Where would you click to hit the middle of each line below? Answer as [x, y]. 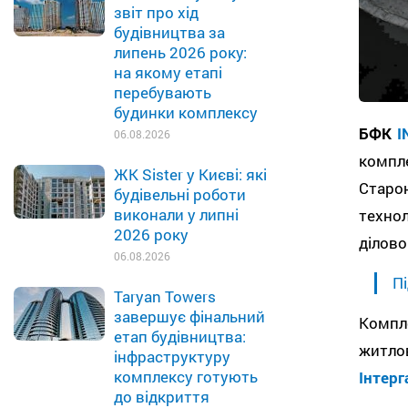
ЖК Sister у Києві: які [190, 174]
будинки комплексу [186, 112]
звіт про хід [156, 12]
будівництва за [169, 32]
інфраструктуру [172, 357]
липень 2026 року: [180, 52]
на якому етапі [168, 72]
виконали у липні [176, 214]
